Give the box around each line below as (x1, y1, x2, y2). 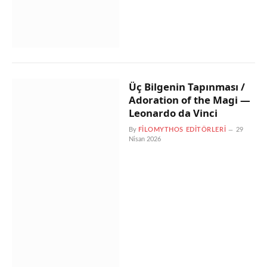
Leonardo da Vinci (128, 106, 218, 120)
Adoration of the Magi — (128, 93, 250, 107)
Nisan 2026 (128, 136, 161, 142)
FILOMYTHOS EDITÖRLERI (138, 126, 226, 133)
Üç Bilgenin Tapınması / (128, 80, 245, 94)
